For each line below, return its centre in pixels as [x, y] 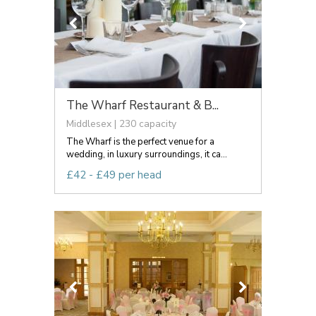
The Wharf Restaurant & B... [142, 105]
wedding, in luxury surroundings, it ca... [147, 154]
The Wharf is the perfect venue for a [140, 141]
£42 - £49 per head [114, 175]
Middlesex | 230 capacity [121, 123]
